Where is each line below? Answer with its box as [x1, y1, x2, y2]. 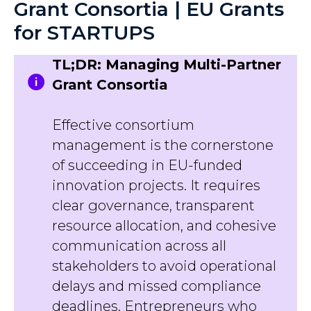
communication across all [52, 237, 226, 254]
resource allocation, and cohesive [52, 217, 276, 234]
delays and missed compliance [52, 278, 261, 294]
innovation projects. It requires [52, 177, 260, 194]
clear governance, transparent [52, 197, 255, 214]
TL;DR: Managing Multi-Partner [52, 56, 281, 73]
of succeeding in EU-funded [52, 157, 242, 174]
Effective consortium [52, 117, 194, 133]
